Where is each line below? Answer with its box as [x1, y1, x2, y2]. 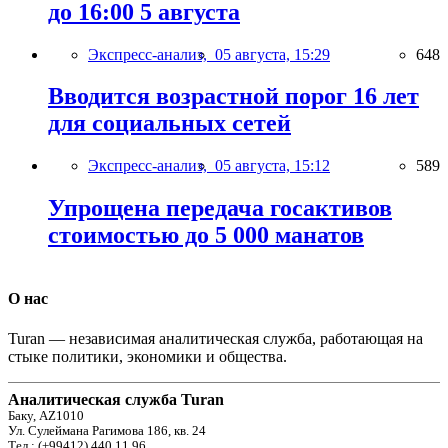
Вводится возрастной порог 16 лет [48, 83, 419, 110]
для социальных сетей [48, 110, 291, 137]
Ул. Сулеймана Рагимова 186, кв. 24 [8, 423, 206, 438]
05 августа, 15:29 [215, 45, 330, 63]
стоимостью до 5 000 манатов [48, 222, 364, 249]
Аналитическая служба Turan [8, 390, 224, 408]
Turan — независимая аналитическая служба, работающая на [8, 329, 423, 347]
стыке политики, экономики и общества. [8, 347, 287, 365]
